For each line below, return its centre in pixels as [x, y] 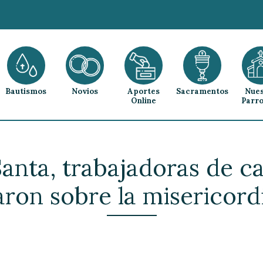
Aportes [143, 92]
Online [143, 101]
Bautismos [26, 92]
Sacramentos [202, 92]
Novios [85, 92]
